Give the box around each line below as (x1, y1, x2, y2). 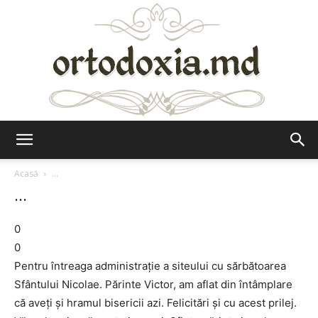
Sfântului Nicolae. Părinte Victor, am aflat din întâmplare (14, 278, 292, 291)
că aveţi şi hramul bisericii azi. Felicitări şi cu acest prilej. (14, 296, 297, 309)
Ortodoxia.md (158, 146, 222, 158)
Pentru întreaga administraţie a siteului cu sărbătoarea (14, 259, 286, 273)
